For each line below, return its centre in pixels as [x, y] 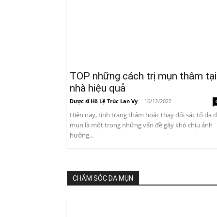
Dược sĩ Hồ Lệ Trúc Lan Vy [104, 101]
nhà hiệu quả [98, 88]
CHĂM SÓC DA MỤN [103, 178]
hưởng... [82, 135]
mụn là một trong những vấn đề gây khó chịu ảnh [141, 125]
